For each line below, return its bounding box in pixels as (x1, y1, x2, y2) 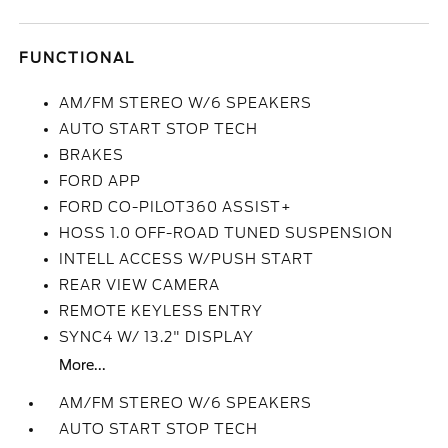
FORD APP (59, 173, 142, 189)
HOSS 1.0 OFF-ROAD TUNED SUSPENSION (59, 225, 394, 241)
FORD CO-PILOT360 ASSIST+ (59, 199, 293, 215)
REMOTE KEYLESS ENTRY (59, 303, 264, 319)
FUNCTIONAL (19, 50, 136, 66)
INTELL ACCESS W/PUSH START (59, 251, 315, 267)
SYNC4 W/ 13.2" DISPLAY (59, 329, 255, 345)
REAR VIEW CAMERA (59, 277, 221, 293)
